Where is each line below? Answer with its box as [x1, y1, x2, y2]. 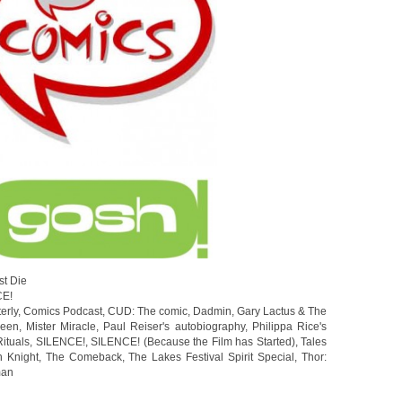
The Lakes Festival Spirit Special [128, 351, 295, 363]
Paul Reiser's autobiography [103, 320, 245, 332]
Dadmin [193, 305, 232, 317]
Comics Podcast [23, 305, 102, 317]
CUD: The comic [108, 305, 188, 317]
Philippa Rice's [251, 320, 328, 332]
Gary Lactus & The [237, 305, 327, 317]
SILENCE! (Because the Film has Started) [91, 336, 295, 347]
